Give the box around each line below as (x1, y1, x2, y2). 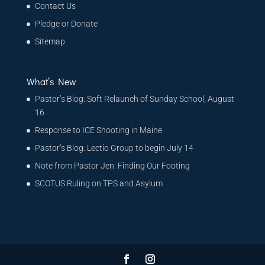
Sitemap (34, 36, 65, 46)
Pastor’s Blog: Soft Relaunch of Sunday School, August (34, 93, 234, 104)
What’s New (26, 75, 76, 88)
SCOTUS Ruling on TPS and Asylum (34, 178, 163, 188)
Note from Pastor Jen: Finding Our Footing (34, 160, 190, 170)
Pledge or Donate (34, 18, 98, 28)
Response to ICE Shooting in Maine (34, 125, 162, 135)
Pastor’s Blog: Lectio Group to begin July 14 (34, 143, 193, 153)
